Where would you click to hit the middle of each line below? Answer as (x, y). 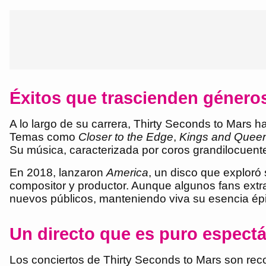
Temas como (44, 137)
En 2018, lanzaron (58, 172)
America (127, 172)
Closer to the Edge (126, 137)
